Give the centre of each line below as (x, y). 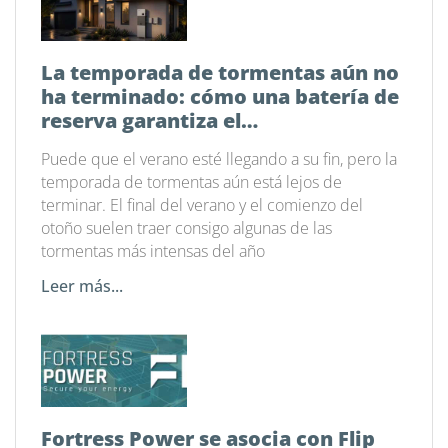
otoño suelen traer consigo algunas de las (186, 228)
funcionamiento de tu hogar (183, 145)
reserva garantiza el (141, 121)
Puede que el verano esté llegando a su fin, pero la (219, 159)
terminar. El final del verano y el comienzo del (202, 205)
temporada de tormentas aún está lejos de (191, 182)
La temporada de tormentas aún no (220, 73)
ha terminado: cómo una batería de (220, 97)
